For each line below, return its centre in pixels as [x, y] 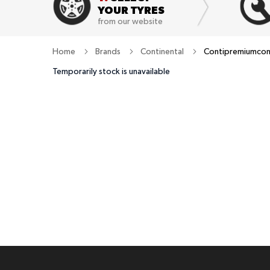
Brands [109, 52]
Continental [163, 52]
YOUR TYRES [131, 10]
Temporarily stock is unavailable [111, 71]
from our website [130, 22]
